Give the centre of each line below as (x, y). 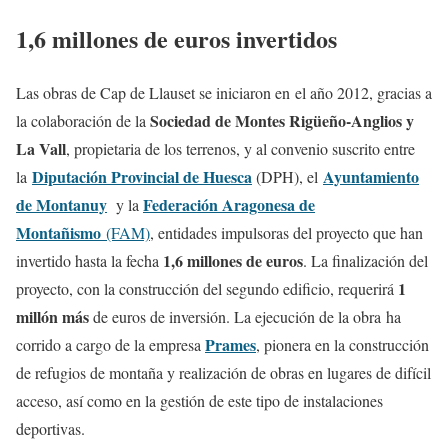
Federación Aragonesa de (229, 205)
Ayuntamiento (371, 177)
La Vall (41, 149)
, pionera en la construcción (342, 345)
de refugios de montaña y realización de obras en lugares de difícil (223, 373)
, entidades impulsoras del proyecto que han (286, 233)
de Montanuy (61, 205)
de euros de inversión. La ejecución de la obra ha (245, 317)
